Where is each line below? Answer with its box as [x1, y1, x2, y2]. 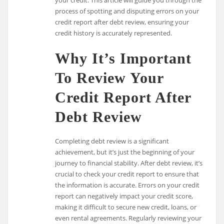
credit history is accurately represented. [55, 28, 172, 37]
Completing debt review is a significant [55, 136, 169, 146]
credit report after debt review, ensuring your [55, 17, 189, 26]
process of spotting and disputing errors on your [55, 6, 199, 15]
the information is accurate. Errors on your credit [55, 180, 200, 190]
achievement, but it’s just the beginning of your [55, 147, 195, 157]
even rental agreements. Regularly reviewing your [55, 213, 202, 223]
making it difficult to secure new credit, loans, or [55, 202, 197, 212]
